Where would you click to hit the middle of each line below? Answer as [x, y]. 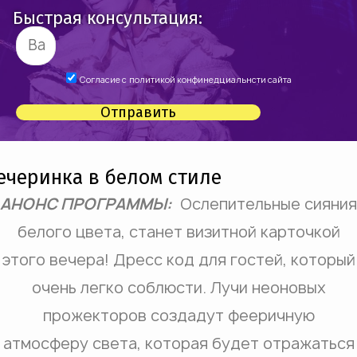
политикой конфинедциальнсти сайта [210, 79]
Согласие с [103, 79]
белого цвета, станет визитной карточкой [178, 231]
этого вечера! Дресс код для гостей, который [178, 259]
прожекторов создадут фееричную [178, 315]
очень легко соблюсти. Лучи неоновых [178, 287]
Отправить [138, 112]
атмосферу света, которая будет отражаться [178, 343]
